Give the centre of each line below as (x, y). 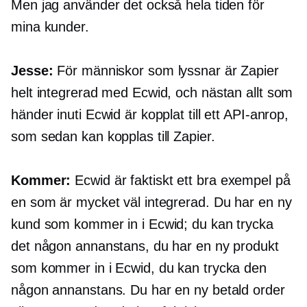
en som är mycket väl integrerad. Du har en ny (151, 202)
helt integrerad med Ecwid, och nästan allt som (152, 93)
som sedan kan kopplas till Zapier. (113, 137)
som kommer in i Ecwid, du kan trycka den (139, 268)
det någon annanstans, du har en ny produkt (145, 246)
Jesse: (32, 71)
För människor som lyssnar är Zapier (166, 71)
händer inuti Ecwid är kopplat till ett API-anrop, (150, 115)
